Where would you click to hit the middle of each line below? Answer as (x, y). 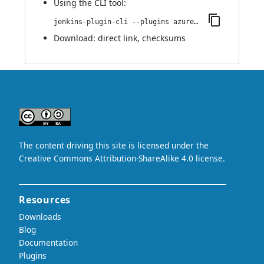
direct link (118, 38)
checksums (164, 38)
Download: (76, 38)
